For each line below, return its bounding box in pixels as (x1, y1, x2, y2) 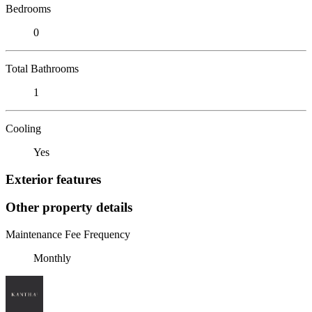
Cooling (6, 122, 41, 134)
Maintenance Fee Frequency (6, 228, 130, 241)
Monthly (33, 252, 71, 265)
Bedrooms (6, 2, 51, 15)
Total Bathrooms (6, 62, 79, 75)
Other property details (6, 200, 132, 215)
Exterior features (6, 171, 101, 187)
